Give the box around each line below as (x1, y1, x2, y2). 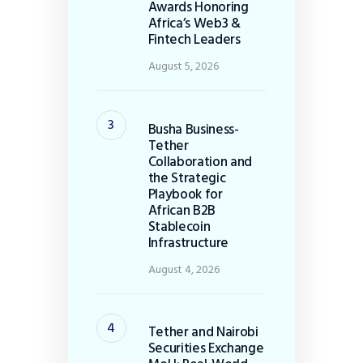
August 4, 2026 (147, 259, 220, 279)
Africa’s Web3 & (147, 12, 241, 35)
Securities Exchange (147, 336, 264, 359)
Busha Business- (147, 117, 239, 140)
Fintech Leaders (147, 28, 241, 51)
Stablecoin (147, 215, 211, 237)
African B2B (147, 199, 216, 221)
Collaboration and (147, 150, 253, 173)
